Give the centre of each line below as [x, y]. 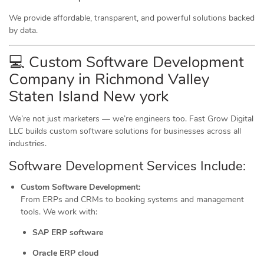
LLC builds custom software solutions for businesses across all [125, 131]
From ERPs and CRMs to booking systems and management [132, 199]
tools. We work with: [59, 212]
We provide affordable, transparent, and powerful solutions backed [132, 18]
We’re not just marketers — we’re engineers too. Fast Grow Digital [131, 119]
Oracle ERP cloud [65, 253]
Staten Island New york [89, 96]
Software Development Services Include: [127, 166]
